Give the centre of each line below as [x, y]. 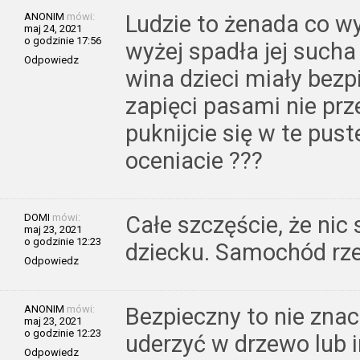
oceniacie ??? [194, 160]
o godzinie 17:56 [63, 40]
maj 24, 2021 [53, 28]
